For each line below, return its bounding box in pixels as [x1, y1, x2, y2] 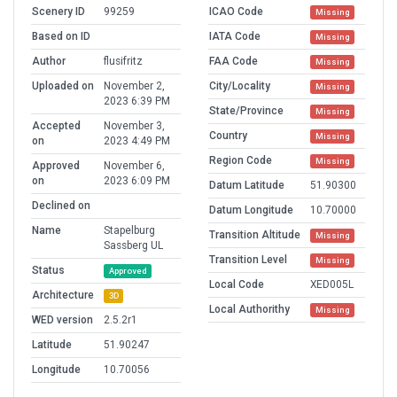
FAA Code [209, 55, 258, 68]
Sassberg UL [104, 239, 163, 253]
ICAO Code [209, 5, 263, 19]
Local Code [209, 278, 264, 292]
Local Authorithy [209, 303, 290, 316]
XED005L [310, 278, 354, 292]
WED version [32, 314, 93, 327]
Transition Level [209, 253, 287, 267]
